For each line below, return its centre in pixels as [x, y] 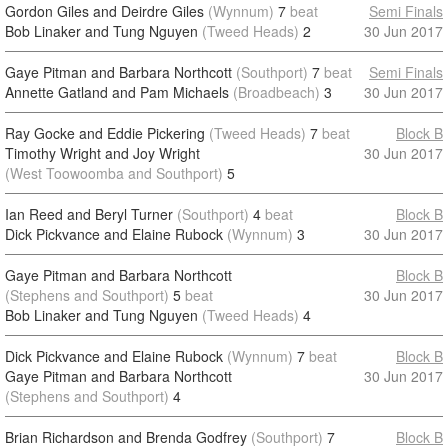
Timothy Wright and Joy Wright [102, 153]
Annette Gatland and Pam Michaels [117, 92]
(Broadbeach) [276, 92]
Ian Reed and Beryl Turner [89, 214]
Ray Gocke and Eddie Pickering [105, 133]
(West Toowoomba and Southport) [114, 173]
